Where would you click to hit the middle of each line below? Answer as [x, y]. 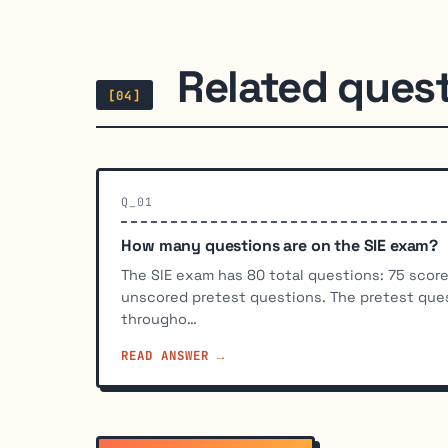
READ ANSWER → [173, 356]
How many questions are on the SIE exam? [280, 246]
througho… [159, 319]
